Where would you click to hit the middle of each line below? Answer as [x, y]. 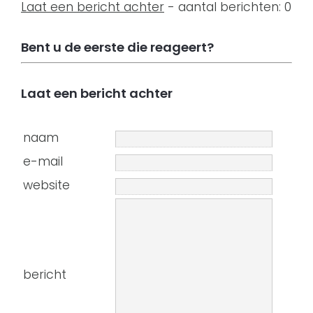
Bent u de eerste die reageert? [117, 47]
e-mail [43, 161]
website [46, 185]
